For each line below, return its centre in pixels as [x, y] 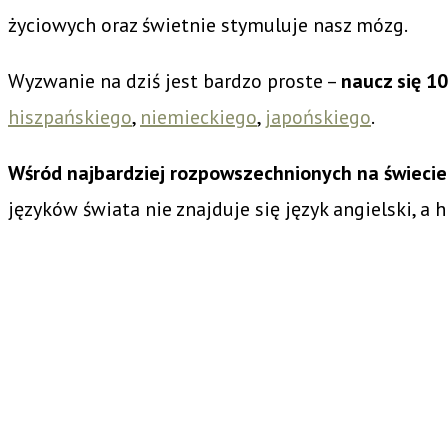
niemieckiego [198, 116]
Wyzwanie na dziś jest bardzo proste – [174, 80]
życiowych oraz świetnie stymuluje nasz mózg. [209, 24]
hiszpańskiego [70, 116]
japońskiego [318, 116]
